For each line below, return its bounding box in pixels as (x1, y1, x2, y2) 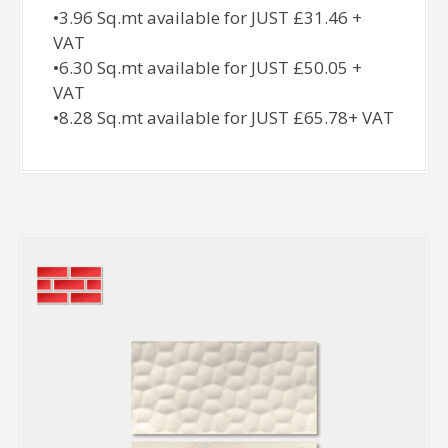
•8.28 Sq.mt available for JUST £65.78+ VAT (53, 106, 395, 130)
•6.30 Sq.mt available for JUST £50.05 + (53, 56, 363, 80)
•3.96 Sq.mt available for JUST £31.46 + (53, 6, 363, 30)
